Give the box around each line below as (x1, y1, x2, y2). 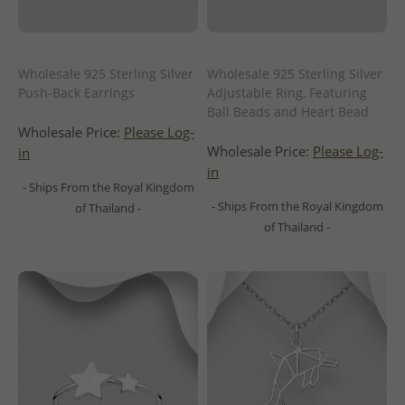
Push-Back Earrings (18, 84, 135, 102)
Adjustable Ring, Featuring (207, 84, 367, 102)
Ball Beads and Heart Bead (207, 103, 369, 121)
